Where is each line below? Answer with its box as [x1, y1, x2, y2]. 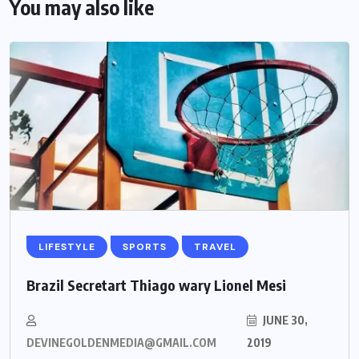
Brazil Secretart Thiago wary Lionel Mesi [26, 276, 286, 295]
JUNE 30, [260, 313, 308, 328]
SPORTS [123, 240, 167, 254]
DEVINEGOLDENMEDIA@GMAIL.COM [26, 336, 216, 350]
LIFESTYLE [38, 240, 95, 254]
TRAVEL [194, 240, 236, 254]
